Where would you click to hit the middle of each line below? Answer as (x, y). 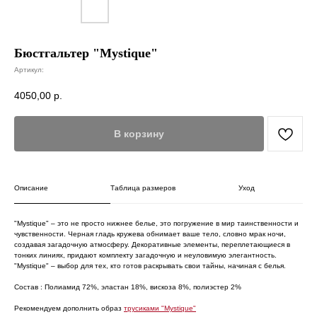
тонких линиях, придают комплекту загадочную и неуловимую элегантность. (145, 255)
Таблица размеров (143, 188)
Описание (31, 188)
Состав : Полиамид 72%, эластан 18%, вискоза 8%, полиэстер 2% (128, 287)
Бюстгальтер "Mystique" (86, 53)
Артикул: (29, 70)
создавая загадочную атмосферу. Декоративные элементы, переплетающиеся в (152, 244)
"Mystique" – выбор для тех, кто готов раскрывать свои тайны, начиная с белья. (150, 265)
